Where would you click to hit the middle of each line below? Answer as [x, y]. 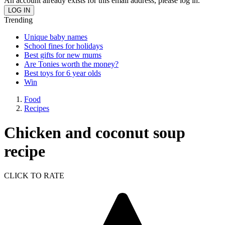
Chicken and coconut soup [95, 132]
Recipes [37, 108]
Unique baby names [56, 37]
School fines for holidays [64, 46]
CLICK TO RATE [34, 176]
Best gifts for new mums [63, 55]
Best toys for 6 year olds [63, 73]
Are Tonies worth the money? [71, 64]
